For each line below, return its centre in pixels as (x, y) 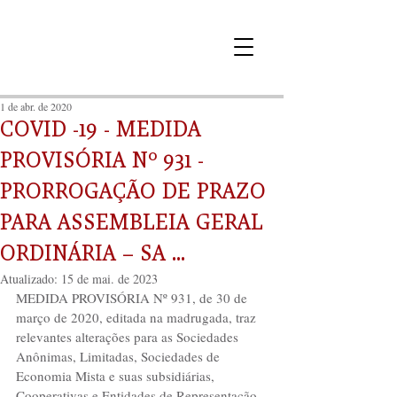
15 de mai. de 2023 (109, 279)
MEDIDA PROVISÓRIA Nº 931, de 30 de (133, 298)
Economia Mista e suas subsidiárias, (117, 376)
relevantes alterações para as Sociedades (129, 337)
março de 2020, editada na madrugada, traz (138, 317)
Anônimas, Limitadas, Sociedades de (120, 356)
